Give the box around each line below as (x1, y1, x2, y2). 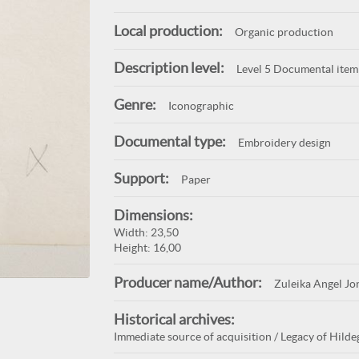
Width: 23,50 (113, 226, 179, 239)
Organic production (234, 26, 333, 38)
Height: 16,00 (113, 241, 181, 254)
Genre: (113, 96, 156, 113)
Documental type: (113, 133, 226, 150)
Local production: (113, 22, 223, 39)
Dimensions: (113, 207, 193, 224)
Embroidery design (237, 136, 331, 149)
